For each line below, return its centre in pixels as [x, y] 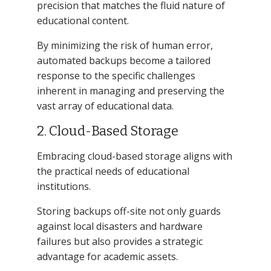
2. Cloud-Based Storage [107, 131]
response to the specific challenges [116, 75]
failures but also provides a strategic [119, 241]
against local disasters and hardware [119, 226]
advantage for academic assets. [107, 256]
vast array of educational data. [105, 106]
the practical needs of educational [113, 171]
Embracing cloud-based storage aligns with [134, 156]
